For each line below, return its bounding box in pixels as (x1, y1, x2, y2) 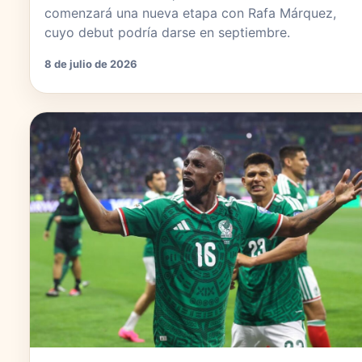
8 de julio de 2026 (44, 57, 137, 71)
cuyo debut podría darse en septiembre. (44, 24, 290, 41)
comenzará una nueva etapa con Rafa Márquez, (44, 5, 336, 22)
